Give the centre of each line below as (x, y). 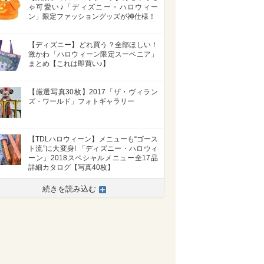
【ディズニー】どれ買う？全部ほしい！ (93, 45)
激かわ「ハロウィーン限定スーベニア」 (93, 54)
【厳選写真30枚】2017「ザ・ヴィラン (93, 92)
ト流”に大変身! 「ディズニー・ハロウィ (93, 148)
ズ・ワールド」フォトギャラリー (81, 101)
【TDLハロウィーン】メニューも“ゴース (93, 139)
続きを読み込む (69, 189)
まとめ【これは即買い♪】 (69, 64)
